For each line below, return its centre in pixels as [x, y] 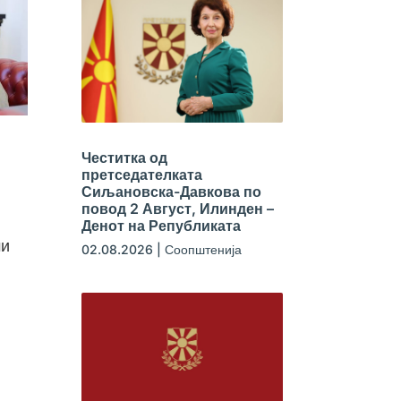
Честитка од [124, 157]
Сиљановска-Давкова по [171, 191]
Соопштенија [203, 249]
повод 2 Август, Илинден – [177, 208]
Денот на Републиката [161, 225]
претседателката [141, 174]
